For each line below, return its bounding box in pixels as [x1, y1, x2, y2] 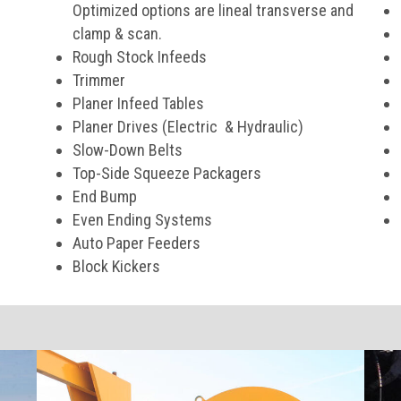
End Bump [72, 187, 137, 206]
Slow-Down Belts [72, 141, 183, 159]
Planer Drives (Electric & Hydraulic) [72, 117, 303, 136]
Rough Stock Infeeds [72, 47, 207, 66]
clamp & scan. [72, 24, 162, 43]
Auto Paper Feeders [72, 234, 200, 252]
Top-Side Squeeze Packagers [72, 164, 261, 183]
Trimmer [72, 71, 125, 90]
